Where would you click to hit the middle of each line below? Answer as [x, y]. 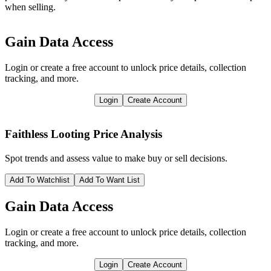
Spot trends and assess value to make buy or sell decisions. [116, 158]
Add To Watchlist [40, 180]
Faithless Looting [47, 134]
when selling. [30, 7]
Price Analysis [128, 134]
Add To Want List [109, 180]
